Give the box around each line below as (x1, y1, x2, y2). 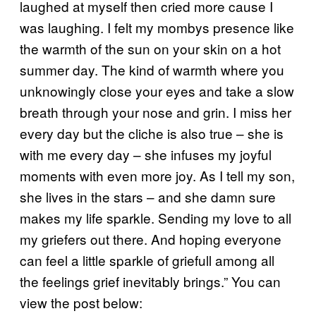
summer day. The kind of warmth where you (20, 59, 284, 79)
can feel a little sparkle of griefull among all (20, 250, 274, 269)
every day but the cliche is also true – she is (20, 123, 284, 142)
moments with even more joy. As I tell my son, (20, 165, 295, 185)
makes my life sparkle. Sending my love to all (20, 207, 291, 227)
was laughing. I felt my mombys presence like (20, 17, 294, 37)
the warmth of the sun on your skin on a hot (20, 38, 281, 58)
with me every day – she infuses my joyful (20, 144, 272, 164)
